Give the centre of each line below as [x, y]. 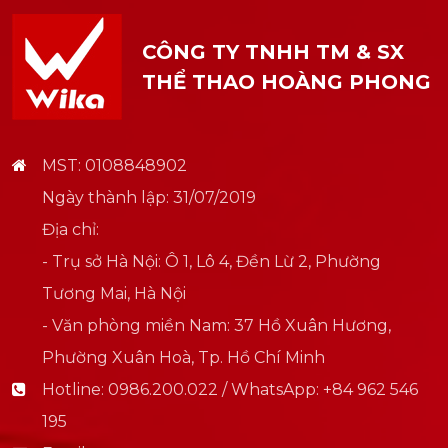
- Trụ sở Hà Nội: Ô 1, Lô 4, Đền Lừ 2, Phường [211, 262]
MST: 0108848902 [114, 166]
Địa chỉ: [70, 230]
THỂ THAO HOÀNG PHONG [286, 82]
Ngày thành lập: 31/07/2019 [149, 198]
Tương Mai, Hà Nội [114, 294]
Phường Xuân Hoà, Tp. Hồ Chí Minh [183, 358]
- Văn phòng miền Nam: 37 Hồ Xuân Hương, [216, 326]
